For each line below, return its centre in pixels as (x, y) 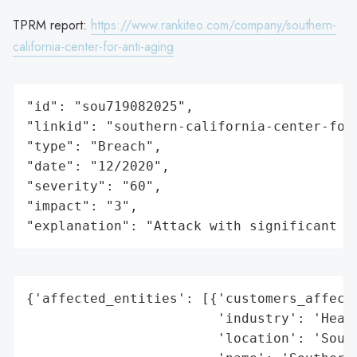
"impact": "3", (82, 206)
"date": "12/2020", (98, 166)
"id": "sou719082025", (110, 106)
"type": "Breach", (94, 146)
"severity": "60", (94, 186)
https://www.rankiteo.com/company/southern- (214, 25)
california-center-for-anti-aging (93, 46)
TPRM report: (52, 25)
